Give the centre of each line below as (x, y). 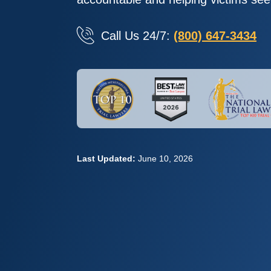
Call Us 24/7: (137, 36)
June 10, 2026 (165, 159)
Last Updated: (106, 159)
